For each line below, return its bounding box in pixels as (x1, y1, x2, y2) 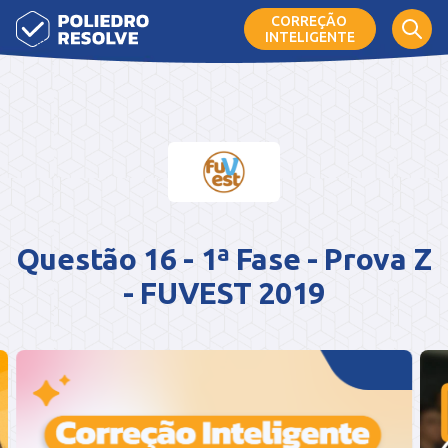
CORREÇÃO (270, 13, 350, 29)
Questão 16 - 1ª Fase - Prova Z (16, 242, 432, 276)
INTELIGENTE (265, 29, 355, 45)
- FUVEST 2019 (123, 276, 325, 310)
